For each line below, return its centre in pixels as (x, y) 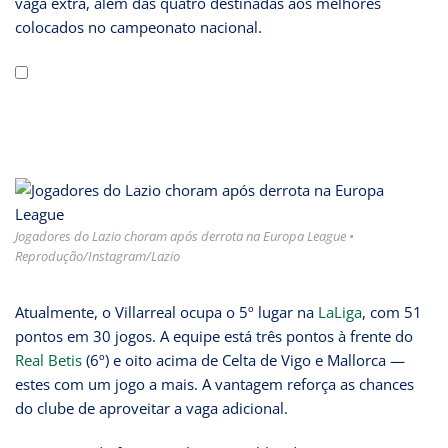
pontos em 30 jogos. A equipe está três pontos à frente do (214, 335)
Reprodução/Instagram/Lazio (97, 255)
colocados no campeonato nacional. (138, 27)
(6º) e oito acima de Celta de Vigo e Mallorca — (243, 359)
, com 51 (392, 311)
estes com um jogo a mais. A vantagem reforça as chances (214, 383)
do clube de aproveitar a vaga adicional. (151, 407)
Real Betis (48, 359)
